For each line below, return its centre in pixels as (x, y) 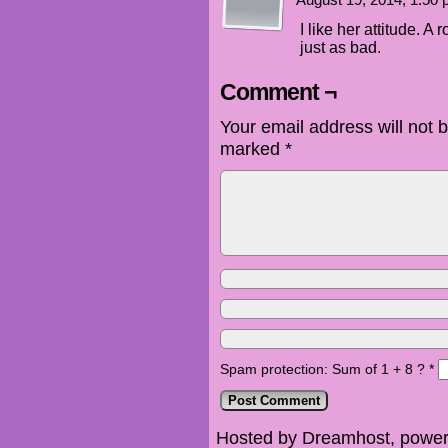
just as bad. (340, 48)
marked (252, 149)
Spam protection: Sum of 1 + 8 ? (322, 369)
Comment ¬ (278, 92)
